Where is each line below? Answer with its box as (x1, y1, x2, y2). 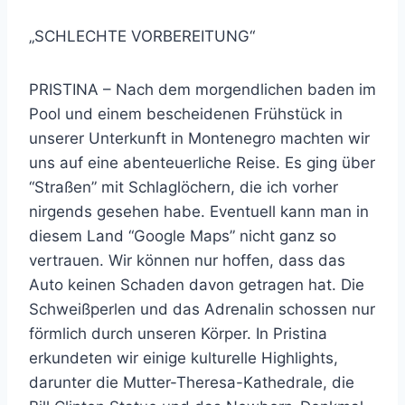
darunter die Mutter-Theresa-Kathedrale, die (29, 372, 354, 391)
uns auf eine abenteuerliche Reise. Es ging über (29, 153, 375, 172)
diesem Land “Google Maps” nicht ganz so (29, 226, 336, 245)
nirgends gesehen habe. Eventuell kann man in (29, 202, 369, 221)
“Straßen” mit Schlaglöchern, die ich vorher (29, 177, 338, 196)
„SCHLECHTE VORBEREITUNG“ (29, 26, 255, 45)
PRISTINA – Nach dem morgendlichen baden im (29, 80, 376, 99)
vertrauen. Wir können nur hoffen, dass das (29, 250, 345, 269)
